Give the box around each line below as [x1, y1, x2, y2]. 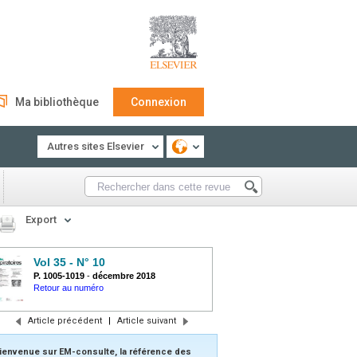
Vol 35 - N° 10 [33, 256, 105, 269]
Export [25, 214, 57, 226]
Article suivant [116, 316, 176, 326]
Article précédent [27, 316, 102, 326]
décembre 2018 [92, 271, 155, 280]
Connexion [131, 96, 186, 108]
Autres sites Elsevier [47, 140, 144, 152]
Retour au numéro [33, 283, 104, 292]
